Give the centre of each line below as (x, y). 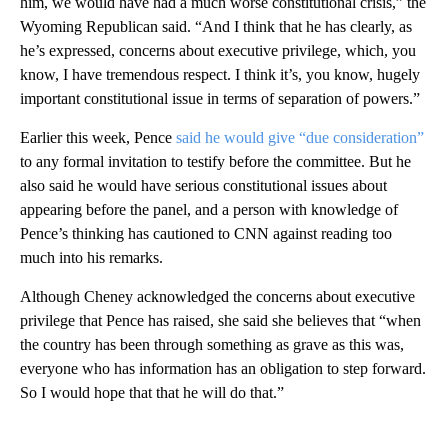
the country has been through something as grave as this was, (212, 344)
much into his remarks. (91, 257)
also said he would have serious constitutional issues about (203, 185)
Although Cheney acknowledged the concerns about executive (217, 296)
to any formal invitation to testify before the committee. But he (215, 161)
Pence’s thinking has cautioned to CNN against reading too (206, 233)
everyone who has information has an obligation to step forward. (223, 368)
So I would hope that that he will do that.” (152, 392)
